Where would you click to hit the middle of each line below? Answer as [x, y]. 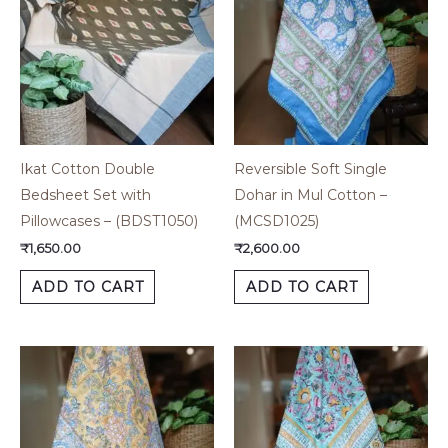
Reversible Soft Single [310, 169]
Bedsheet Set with [85, 195]
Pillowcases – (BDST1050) [109, 221]
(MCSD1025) [276, 221]
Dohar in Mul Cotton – [310, 195]
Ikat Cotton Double [87, 169]
